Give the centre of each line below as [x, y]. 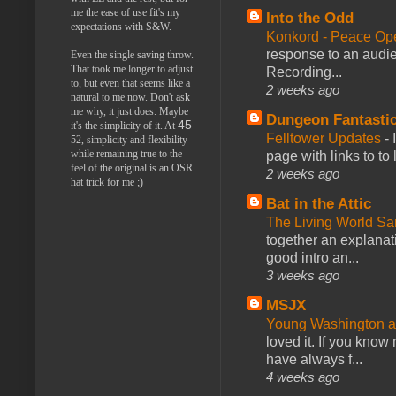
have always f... [314, 359]
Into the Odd [310, 18]
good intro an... [312, 257]
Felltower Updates [325, 138]
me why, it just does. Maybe [129, 111]
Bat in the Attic [319, 203]
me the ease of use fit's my [126, 12]
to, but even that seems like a [130, 83]
